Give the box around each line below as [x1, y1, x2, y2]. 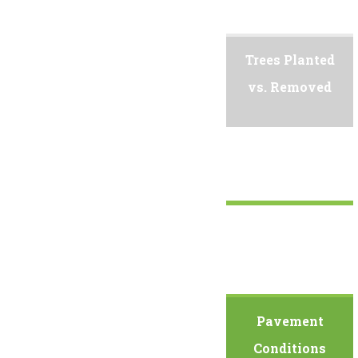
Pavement [256, 312, 324, 329]
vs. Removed [248, 78, 332, 96]
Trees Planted [245, 51, 335, 69]
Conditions [253, 339, 327, 356]
